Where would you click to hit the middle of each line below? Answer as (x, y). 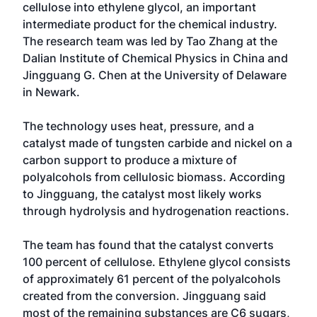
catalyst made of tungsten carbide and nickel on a (157, 143)
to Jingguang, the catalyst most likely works (142, 194)
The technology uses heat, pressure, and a (138, 126)
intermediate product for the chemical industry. (150, 24)
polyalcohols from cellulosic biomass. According (154, 177)
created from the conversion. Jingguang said (144, 296)
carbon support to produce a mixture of (130, 160)
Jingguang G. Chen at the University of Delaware (155, 75)
